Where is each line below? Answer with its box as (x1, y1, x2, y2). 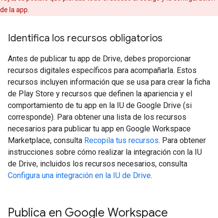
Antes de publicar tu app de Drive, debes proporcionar (8, 54, 191, 64)
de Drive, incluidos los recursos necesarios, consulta (8, 159, 187, 169)
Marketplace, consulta (8, 136, 84, 145)
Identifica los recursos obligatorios (8, 32, 163, 45)
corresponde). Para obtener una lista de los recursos (8, 112, 186, 122)
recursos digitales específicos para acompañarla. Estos (8, 66, 197, 75)
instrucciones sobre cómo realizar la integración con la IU (8, 147, 202, 157)
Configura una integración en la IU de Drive (8, 171, 151, 181)
